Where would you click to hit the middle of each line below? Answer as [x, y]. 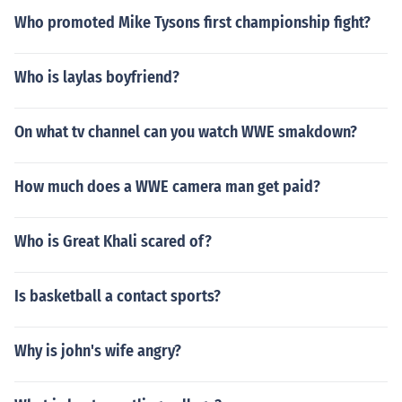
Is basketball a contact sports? [118, 296]
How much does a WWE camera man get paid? [167, 187]
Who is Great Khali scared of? [113, 241]
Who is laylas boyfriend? [97, 77]
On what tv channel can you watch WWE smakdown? [186, 132]
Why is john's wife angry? [98, 351]
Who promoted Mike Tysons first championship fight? [192, 22]
